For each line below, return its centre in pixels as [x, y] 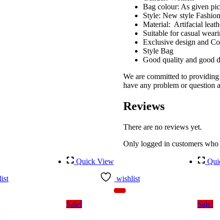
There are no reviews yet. [162, 127]
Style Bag [158, 51]
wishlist [128, 178]
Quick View [95, 161]
